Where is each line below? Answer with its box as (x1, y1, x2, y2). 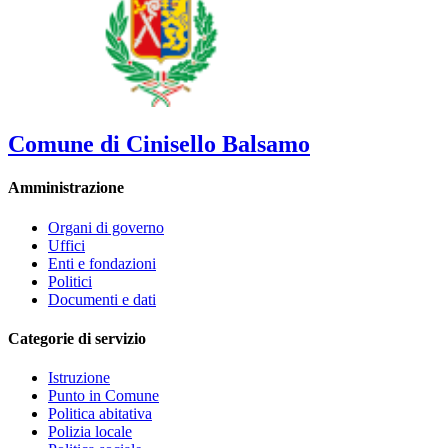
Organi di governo (48, 218, 164, 236)
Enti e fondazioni (48, 254, 156, 272)
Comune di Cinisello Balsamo (8, 130, 310, 157)
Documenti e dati (48, 290, 156, 308)
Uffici (48, 236, 85, 254)
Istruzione (48, 369, 110, 387)
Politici (48, 272, 92, 290)
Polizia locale (48, 423, 132, 441)
